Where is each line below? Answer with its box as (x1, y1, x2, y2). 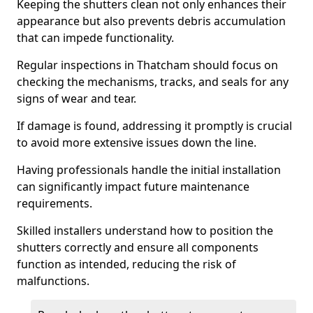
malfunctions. (17, 273, 89, 289)
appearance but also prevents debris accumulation (17, 13, 286, 29)
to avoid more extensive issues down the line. (17, 135, 256, 150)
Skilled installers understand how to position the (17, 223, 273, 238)
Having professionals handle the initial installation (17, 162, 281, 177)
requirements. (17, 196, 92, 211)
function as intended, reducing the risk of (17, 256, 236, 272)
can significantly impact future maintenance (17, 179, 249, 194)
